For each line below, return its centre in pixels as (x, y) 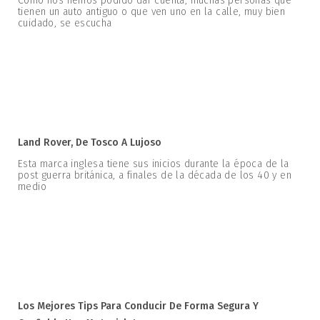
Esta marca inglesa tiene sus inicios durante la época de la (154, 164)
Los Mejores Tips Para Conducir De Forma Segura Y (138, 306)
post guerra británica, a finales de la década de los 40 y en (155, 176)
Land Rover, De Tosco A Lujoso (90, 143)
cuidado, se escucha (65, 24)
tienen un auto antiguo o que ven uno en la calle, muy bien (152, 12)
